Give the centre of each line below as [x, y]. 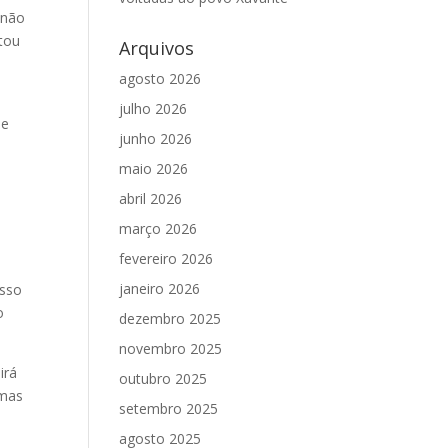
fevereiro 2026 [166, 258]
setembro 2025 [169, 408]
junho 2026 [156, 138]
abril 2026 [151, 198]
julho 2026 [153, 108]
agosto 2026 [160, 78]
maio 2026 [154, 168]
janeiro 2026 [160, 288]
